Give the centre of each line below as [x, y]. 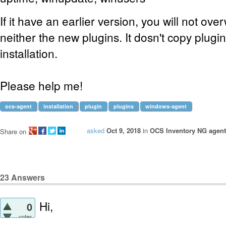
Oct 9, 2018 [124, 131]
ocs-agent [18, 106]
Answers [27, 177]
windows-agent [166, 106]
